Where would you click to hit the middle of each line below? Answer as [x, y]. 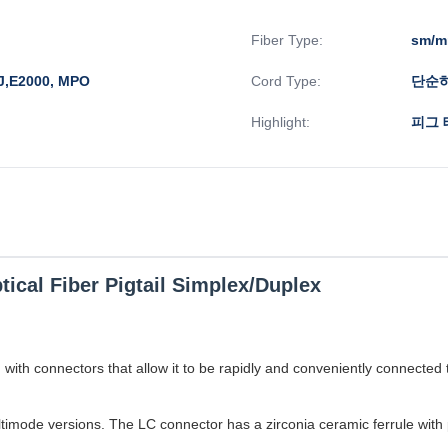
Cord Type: [286, 80]
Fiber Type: [287, 39]
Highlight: [280, 121]
